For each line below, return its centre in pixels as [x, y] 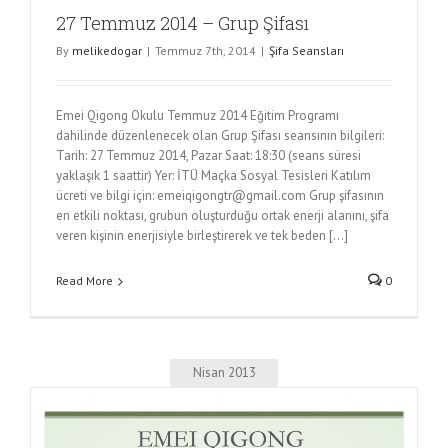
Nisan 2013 [224, 373]
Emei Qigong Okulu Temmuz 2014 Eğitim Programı [197, 116]
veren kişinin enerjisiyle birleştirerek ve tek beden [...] [202, 236]
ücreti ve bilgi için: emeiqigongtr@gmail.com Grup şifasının [220, 196]
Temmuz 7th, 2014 [205, 51]
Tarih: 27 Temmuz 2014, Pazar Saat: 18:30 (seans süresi [208, 156]
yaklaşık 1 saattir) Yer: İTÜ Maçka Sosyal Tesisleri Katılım [213, 176]
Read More [84, 281]
